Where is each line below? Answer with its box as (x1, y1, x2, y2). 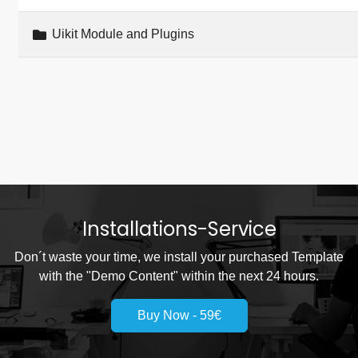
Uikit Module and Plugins (48, 27, 194, 42)
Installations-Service (82, 216, 276, 243)
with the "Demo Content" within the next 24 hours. (39, 269, 319, 284)
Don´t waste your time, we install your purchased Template (14, 250, 344, 265)
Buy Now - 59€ (137, 308, 221, 323)
